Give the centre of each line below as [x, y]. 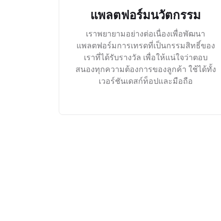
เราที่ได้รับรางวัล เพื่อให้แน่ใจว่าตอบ [146, 57]
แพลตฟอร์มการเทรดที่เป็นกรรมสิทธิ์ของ [146, 45]
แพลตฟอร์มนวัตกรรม [146, 15]
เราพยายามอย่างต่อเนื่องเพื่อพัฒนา [146, 33]
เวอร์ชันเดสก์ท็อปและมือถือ [146, 81]
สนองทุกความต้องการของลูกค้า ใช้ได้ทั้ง [146, 69]
